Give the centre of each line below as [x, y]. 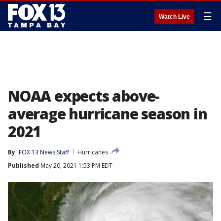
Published [23, 166]
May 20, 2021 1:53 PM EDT [76, 166]
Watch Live [174, 17]
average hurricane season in [108, 114]
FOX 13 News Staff [44, 152]
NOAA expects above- [84, 96]
